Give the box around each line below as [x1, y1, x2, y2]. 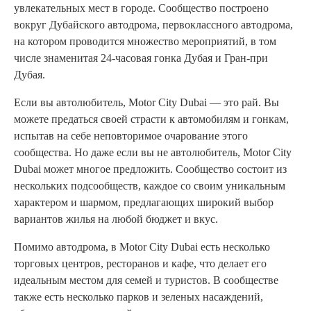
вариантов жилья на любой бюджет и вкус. [14, 212, 218, 225]
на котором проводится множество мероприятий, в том [14, 35, 276, 47]
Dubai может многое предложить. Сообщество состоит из [14, 162, 287, 175]
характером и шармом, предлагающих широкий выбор [14, 196, 274, 208]
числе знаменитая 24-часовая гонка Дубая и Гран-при [14, 51, 268, 64]
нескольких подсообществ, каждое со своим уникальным [14, 179, 285, 192]
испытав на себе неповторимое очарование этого [14, 129, 248, 142]
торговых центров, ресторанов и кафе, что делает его [14, 257, 267, 269]
